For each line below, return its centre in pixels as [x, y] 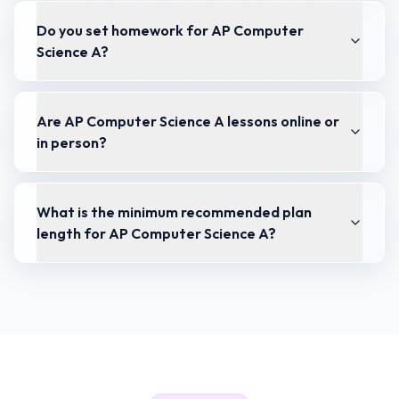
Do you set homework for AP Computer [170, 30]
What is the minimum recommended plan [174, 212]
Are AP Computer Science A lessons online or [188, 121]
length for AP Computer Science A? [156, 233]
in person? [72, 142]
